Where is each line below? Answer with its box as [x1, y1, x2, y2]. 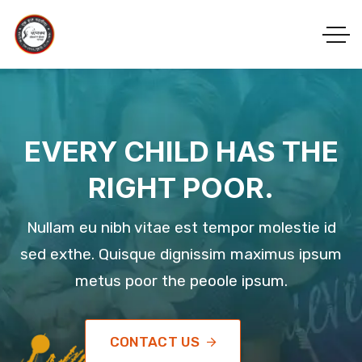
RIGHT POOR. [88, 170, 274, 204]
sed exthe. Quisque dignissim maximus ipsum [20, 245, 342, 263]
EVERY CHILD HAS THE [23, 134, 339, 168]
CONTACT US [109, 334, 200, 350]
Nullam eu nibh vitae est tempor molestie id [26, 218, 336, 237]
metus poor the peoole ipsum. [74, 271, 288, 290]
